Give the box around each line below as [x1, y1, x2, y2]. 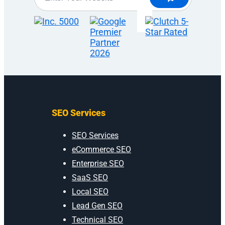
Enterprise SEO [72, 158, 124, 168]
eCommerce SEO [72, 144, 131, 154]
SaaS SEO [72, 172, 108, 182]
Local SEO [72, 186, 108, 196]
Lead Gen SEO [72, 200, 123, 210]
